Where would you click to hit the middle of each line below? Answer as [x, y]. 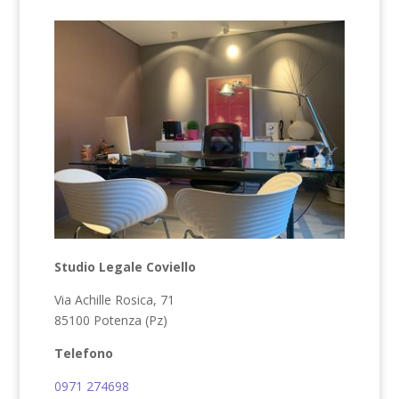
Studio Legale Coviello [125, 267]
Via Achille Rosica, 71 [114, 300]
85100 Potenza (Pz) [110, 321]
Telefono [83, 354]
